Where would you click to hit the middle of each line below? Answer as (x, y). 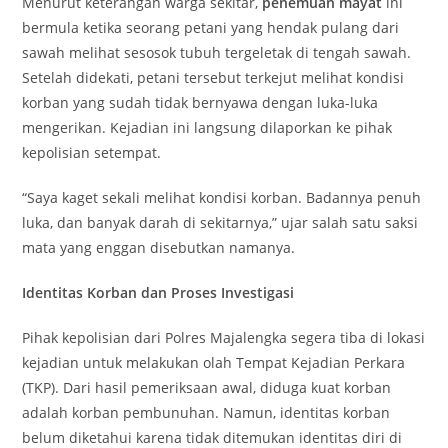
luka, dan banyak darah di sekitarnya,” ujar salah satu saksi (220, 222)
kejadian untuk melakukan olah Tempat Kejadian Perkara (214, 362)
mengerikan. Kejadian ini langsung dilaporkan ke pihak (207, 127)
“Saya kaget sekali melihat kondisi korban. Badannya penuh (222, 197)
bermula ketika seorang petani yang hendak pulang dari (211, 27)
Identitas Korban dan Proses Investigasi (158, 292)
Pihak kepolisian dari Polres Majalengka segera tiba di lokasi (224, 337)
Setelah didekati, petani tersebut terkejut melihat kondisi (213, 77)
